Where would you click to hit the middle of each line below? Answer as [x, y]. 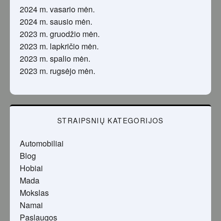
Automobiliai [42, 144]
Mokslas [34, 193]
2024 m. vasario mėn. [57, 9]
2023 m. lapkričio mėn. [59, 46]
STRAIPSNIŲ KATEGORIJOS [110, 121]
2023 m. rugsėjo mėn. [57, 71]
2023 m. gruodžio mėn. [60, 34]
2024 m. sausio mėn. [56, 22]
